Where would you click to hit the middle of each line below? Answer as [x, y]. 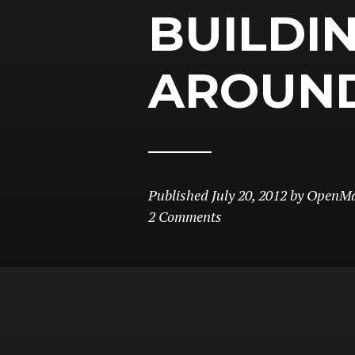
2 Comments [185, 216]
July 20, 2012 [249, 195]
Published [180, 195]
